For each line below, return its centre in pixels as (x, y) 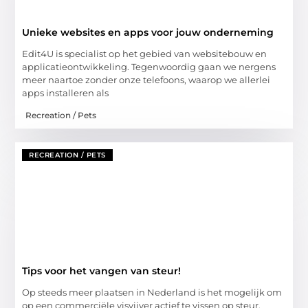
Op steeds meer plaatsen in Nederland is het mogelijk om (152, 292)
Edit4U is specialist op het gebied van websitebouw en (145, 53)
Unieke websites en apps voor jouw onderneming (148, 32)
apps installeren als (66, 92)
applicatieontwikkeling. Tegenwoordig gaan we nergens (149, 66)
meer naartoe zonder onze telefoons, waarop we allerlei (146, 79)
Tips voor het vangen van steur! (102, 271)
